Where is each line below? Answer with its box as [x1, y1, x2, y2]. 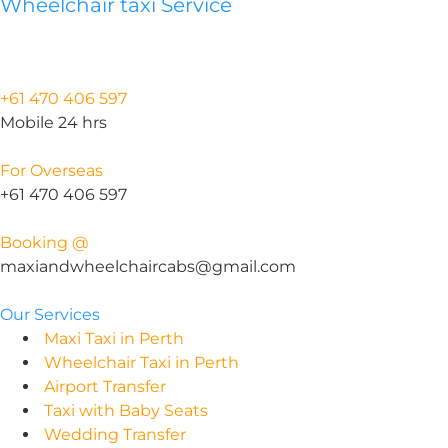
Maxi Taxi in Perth [44, 328, 184, 348]
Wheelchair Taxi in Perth [44, 352, 239, 372]
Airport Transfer [44, 376, 166, 396]
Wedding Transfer [44, 424, 186, 444]
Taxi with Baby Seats [44, 400, 208, 420]
